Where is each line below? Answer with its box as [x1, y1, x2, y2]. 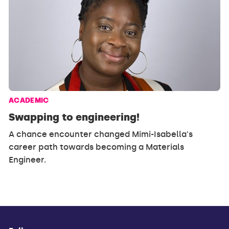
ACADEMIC [9, 96, 49, 105]
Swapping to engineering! [9, 111, 140, 124]
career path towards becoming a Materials [9, 142, 185, 152]
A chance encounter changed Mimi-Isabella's [9, 129, 193, 140]
